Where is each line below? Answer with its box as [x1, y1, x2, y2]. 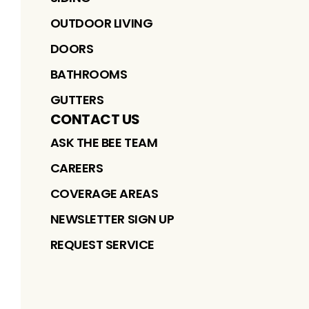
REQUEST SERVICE [50, 235, 154, 253]
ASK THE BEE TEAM [50, 133, 158, 151]
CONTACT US [50, 109, 140, 129]
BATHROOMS [50, 65, 128, 83]
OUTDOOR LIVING [50, 14, 153, 32]
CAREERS [50, 159, 103, 177]
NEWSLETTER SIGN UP [50, 210, 175, 228]
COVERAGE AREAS [50, 184, 159, 202]
